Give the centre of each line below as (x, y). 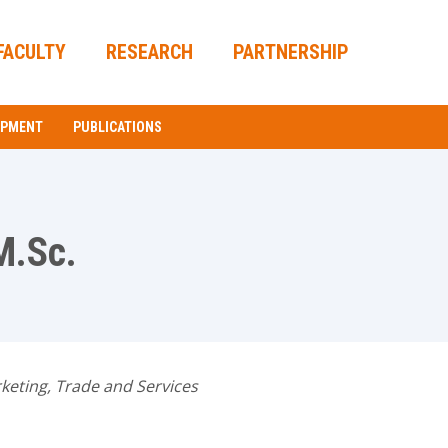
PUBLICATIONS (117, 127)
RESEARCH (149, 52)
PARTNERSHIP (290, 52)
